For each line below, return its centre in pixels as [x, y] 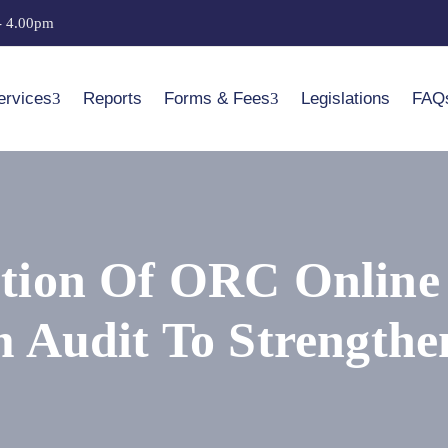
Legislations [345, 98]
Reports [112, 98]
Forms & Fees [216, 98]
